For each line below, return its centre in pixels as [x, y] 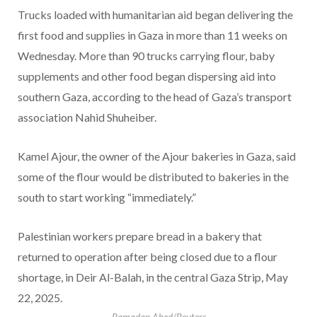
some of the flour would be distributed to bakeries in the [153, 177]
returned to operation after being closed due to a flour [148, 257]
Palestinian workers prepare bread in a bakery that [140, 236]
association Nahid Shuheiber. [87, 117]
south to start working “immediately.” [107, 197]
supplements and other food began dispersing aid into [147, 76]
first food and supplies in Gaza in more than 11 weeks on [152, 35]
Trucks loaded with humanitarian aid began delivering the [155, 15]
